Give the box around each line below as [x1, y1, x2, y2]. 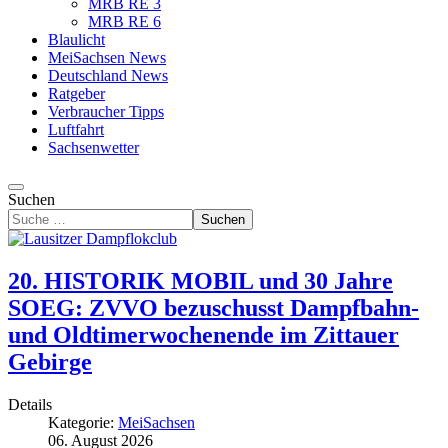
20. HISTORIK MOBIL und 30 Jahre [8, 267, 393, 294]
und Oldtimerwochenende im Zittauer [8, 321, 399, 348]
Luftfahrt [48, 121, 104, 138]
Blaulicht [48, 31, 105, 48]
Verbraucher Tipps [48, 103, 164, 120]
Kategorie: [48, 413, 118, 431]
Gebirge [8, 348, 92, 375]
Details [8, 395, 52, 413]
